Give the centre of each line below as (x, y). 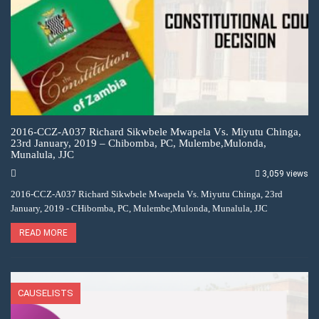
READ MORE (43, 233)
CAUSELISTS (46, 293)
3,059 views (285, 174)
